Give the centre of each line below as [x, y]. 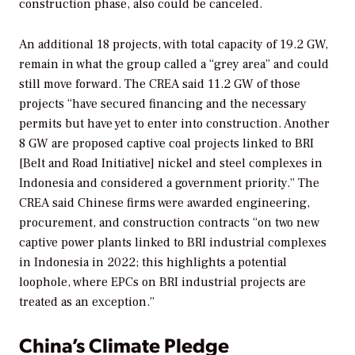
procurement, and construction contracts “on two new [169, 223]
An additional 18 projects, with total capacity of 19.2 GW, [174, 45]
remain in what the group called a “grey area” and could [174, 65]
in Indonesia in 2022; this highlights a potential [153, 263]
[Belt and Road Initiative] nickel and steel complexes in [171, 164]
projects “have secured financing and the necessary [163, 104]
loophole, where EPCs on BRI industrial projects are [162, 282]
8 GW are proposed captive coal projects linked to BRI [166, 144]
